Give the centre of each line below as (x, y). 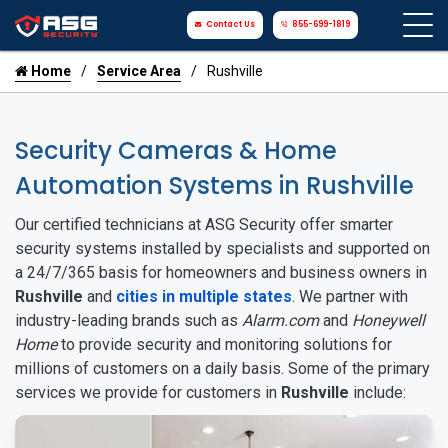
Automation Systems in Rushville (214, 185)
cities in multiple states (204, 296)
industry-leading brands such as (128, 320)
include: (377, 392)
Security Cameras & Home (176, 150)
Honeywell (388, 320)
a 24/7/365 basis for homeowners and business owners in (221, 272)
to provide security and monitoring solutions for (224, 344)
